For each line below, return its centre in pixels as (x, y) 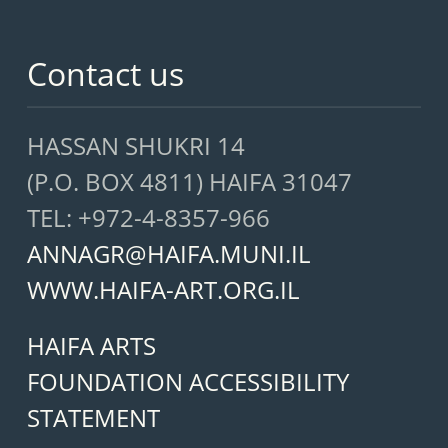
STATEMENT (93, 418)
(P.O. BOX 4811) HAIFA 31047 (189, 182)
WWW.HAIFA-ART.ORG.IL (163, 290)
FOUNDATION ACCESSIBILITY (187, 382)
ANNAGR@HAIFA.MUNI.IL (168, 254)
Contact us (105, 74)
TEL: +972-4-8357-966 (148, 218)
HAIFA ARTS (91, 346)
